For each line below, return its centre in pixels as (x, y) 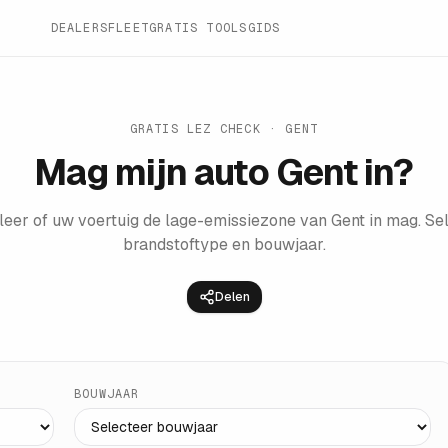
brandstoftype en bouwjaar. (224, 244)
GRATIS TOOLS (198, 28)
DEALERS (79, 28)
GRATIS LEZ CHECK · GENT (224, 129)
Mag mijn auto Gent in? (224, 172)
